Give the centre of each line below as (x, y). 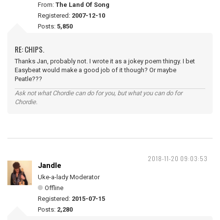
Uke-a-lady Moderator (69, 177)
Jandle (50, 165)
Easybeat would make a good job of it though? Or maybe (96, 70)
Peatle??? (32, 79)
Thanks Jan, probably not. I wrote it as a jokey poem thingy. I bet (105, 61)
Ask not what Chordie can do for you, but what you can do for (98, 93)
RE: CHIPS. (29, 49)
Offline (54, 188)
